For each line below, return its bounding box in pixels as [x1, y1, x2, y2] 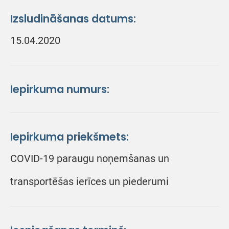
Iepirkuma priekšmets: [10, 130, 129, 144]
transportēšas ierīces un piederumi [10, 175, 169, 188]
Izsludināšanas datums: [10, 12, 136, 26]
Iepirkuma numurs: [10, 82, 109, 96]
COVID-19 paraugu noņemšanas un [10, 152, 169, 165]
